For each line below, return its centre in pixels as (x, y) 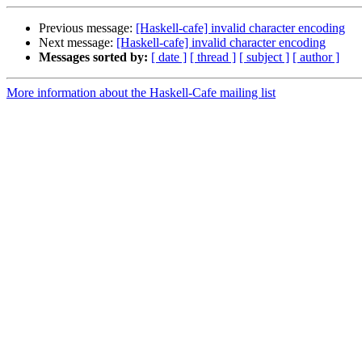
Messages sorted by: (93, 57)
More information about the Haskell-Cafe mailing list (141, 93)
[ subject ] (264, 57)
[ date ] (169, 57)
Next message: (78, 43)
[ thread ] (213, 57)
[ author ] (316, 57)
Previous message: (87, 28)
